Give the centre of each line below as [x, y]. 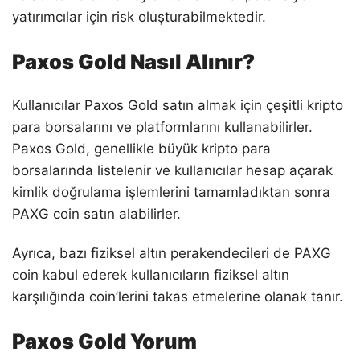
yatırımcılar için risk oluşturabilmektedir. [139, 16]
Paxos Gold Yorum [104, 341]
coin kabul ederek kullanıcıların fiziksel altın [151, 274]
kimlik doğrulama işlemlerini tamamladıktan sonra [171, 192]
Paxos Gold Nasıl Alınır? [133, 61]
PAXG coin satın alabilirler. [96, 213]
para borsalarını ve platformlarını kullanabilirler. [162, 127]
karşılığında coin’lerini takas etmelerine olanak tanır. [178, 296]
